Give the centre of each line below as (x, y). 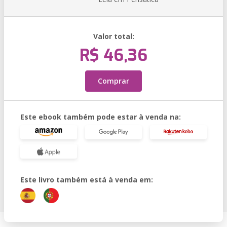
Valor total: (113, 36)
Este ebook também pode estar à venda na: (101, 117)
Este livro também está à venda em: (87, 180)
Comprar (113, 81)
